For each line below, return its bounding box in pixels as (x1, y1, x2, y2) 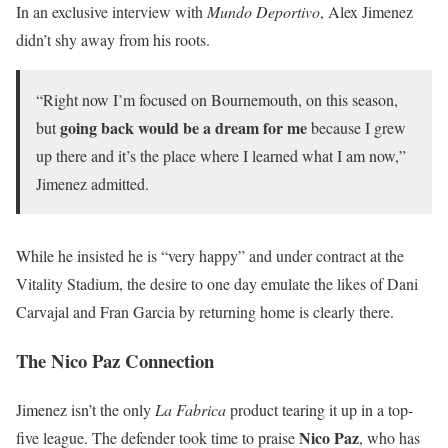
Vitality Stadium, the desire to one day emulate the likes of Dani (16, 273, 418, 295)
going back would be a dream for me (60, 116, 307, 140)
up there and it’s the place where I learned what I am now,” (36, 145, 406, 167)
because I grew (307, 117, 406, 139)
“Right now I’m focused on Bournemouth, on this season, (36, 89, 398, 111)
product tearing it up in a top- (226, 398, 413, 420)
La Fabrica (155, 398, 226, 420)
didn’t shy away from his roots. (16, 29, 210, 51)
